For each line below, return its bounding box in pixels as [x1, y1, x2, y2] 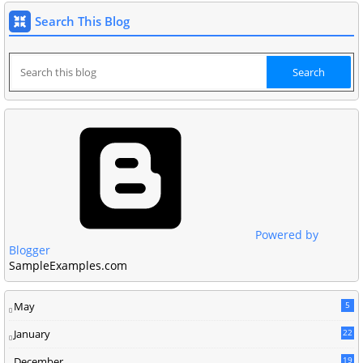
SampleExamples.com [9, 257, 127, 273]
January [14, 326, 50, 341]
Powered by [252, 226, 318, 242]
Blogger [9, 241, 50, 258]
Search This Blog [35, 12, 130, 29]
